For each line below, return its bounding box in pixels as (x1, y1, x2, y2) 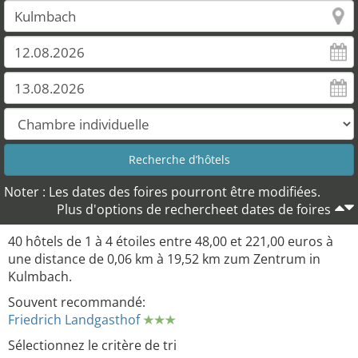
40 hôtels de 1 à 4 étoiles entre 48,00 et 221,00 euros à (8, 233, 333, 250)
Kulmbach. (8, 268, 72, 285)
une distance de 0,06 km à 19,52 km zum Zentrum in (8, 250, 320, 268)
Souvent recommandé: (8, 293, 145, 311)
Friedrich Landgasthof (8, 311, 140, 328)
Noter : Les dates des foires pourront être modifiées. (4, 183, 320, 201)
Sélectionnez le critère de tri (8, 336, 177, 354)
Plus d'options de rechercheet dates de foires (57, 201, 331, 218)
